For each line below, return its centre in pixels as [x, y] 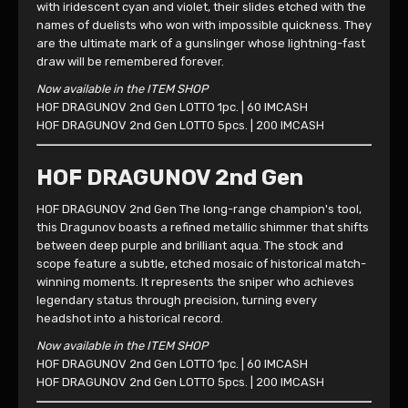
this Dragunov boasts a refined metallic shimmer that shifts [203, 227]
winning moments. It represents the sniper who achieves [195, 282]
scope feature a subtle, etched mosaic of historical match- [201, 264]
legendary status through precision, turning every [177, 300]
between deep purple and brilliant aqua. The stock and [190, 245]
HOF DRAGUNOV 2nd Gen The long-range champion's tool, [199, 209]
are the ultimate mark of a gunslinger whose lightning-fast [201, 43]
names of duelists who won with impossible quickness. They [204, 25]
